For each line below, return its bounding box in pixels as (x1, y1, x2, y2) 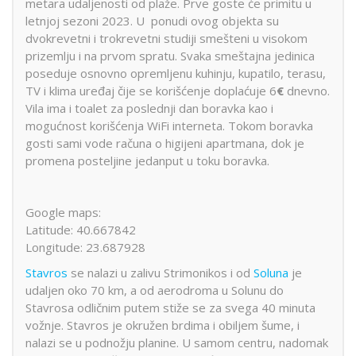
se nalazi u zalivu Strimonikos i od (68, 265, 253, 281)
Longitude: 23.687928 (25, 238, 145, 255)
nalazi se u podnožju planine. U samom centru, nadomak (25, 335, 328, 351)
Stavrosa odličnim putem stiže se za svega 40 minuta (25, 300, 315, 316)
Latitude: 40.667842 (25, 221, 136, 238)
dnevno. (287, 82, 330, 99)
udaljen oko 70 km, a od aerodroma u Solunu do (25, 282, 284, 299)
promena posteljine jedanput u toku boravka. (25, 152, 269, 168)
